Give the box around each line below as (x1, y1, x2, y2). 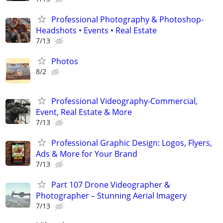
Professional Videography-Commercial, (51, 95, 198, 107)
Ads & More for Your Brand (36, 148, 137, 159)
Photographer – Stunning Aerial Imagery (36, 190, 187, 201)
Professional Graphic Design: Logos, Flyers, (51, 137, 212, 148)
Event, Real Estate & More (36, 106, 132, 117)
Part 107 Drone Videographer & (51, 179, 170, 190)
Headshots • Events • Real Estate (36, 25, 157, 36)
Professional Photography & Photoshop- (51, 14, 204, 25)
